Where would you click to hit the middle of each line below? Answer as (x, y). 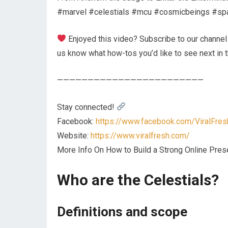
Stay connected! (87, 107)
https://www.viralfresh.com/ (140, 135)
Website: (74, 135)
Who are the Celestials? (138, 180)
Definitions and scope (122, 211)
